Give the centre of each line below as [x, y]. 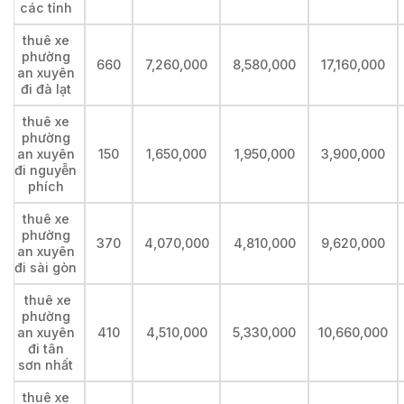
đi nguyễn [46, 170]
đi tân [46, 349]
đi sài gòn [46, 268]
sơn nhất [46, 365]
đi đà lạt [46, 89]
